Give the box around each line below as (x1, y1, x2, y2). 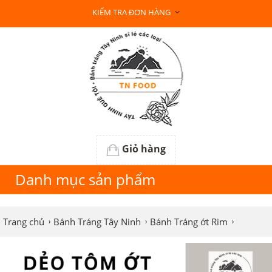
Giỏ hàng (122, 142, 166, 155)
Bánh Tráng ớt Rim (150, 216, 228, 228)
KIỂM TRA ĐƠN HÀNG (92, 7, 171, 18)
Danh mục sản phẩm (15, 169, 155, 189)
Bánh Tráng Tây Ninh (53, 216, 141, 228)
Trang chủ (3, 216, 44, 228)
